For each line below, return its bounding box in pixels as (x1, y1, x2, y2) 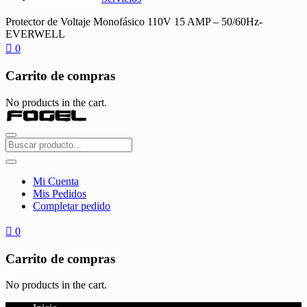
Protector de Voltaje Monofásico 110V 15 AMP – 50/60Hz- (5, 16, 262, 28)
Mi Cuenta (33, 175, 79, 187)
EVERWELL (5, 28, 65, 40)
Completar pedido (33, 199, 110, 212)
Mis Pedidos (33, 187, 86, 199)
